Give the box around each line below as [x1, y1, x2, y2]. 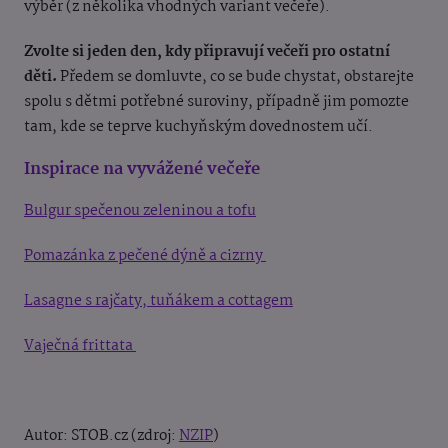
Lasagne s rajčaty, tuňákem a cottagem [24, 289, 293, 314]
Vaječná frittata [24, 334, 136, 359]
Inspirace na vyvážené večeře [24, 156, 264, 184]
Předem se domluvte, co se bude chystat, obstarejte [57, 65, 414, 90]
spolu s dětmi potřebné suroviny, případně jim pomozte [24, 90, 409, 115]
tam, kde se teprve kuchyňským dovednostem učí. [24, 115, 376, 140]
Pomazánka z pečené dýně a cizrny [24, 244, 266, 269]
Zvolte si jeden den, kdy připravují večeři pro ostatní [24, 40, 390, 65]
